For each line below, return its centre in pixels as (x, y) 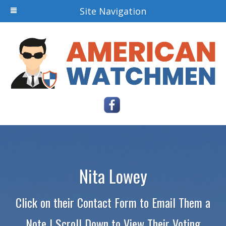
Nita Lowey (113, 176)
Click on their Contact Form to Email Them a (113, 203)
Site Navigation (113, 11)
